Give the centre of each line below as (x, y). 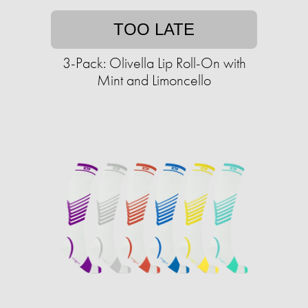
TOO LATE (154, 29)
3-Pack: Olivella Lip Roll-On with (154, 63)
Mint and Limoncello (154, 80)
